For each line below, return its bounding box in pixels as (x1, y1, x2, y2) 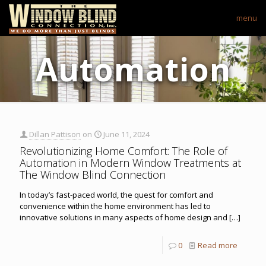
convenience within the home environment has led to (20, 200, 211, 211)
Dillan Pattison (29, 128, 81, 140)
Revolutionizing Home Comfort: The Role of (20, 143, 227, 158)
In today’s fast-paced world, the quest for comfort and (20, 189, 213, 200)
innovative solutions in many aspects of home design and (20, 211, 227, 223)
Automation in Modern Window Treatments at (20, 155, 241, 170)
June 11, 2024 (103, 128, 150, 140)
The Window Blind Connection (20, 167, 166, 182)
